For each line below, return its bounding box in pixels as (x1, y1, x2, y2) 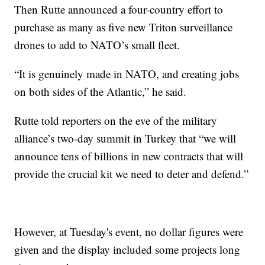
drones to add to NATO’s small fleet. (14, 37, 180, 52)
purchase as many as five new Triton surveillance (14, 19, 233, 34)
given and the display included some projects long (14, 241, 241, 257)
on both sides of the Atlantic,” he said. (14, 83, 187, 99)
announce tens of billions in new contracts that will (14, 148, 244, 163)
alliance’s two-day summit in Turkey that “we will (14, 130, 237, 146)
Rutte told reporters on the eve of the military (14, 112, 218, 128)
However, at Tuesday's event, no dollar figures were (14, 224, 244, 239)
